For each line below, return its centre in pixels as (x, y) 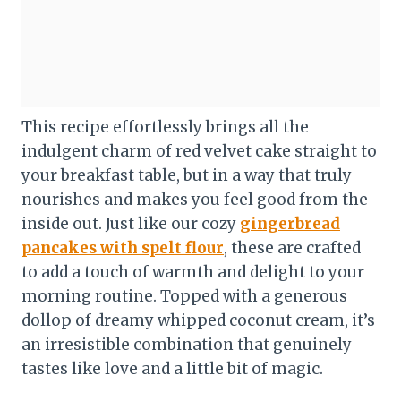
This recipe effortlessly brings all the (165, 127)
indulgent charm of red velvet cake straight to (199, 151)
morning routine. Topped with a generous (184, 296)
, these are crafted (292, 247)
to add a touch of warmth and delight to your (193, 272)
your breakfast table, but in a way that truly (187, 175)
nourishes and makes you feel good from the (195, 199)
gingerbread (290, 223)
